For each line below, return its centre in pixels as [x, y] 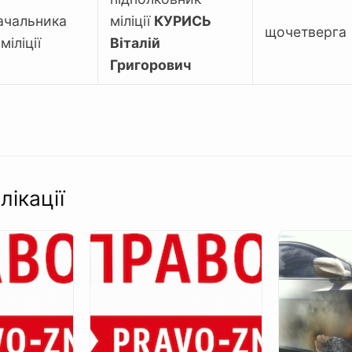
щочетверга [306, 32]
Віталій [135, 43]
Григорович [150, 65]
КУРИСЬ [183, 21]
